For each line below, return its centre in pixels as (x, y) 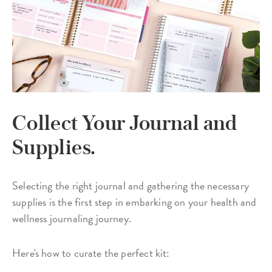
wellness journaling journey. (72, 218)
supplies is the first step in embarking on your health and (134, 202)
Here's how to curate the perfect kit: (91, 253)
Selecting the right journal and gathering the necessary (131, 185)
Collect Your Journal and (125, 122)
